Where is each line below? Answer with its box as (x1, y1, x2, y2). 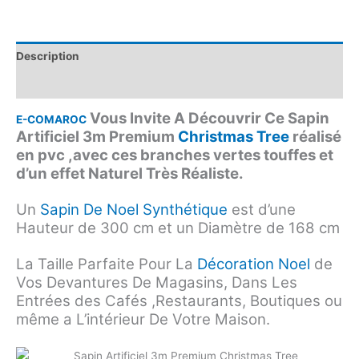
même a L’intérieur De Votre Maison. (16, 309, 270, 329)
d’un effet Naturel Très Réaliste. (16, 164, 244, 184)
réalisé (289, 127, 341, 147)
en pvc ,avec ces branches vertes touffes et (16, 146, 333, 165)
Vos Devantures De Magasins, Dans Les (16, 272, 297, 292)
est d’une (228, 200, 296, 219)
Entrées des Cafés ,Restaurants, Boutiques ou (16, 291, 342, 310)
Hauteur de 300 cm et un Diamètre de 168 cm (16, 218, 340, 237)
